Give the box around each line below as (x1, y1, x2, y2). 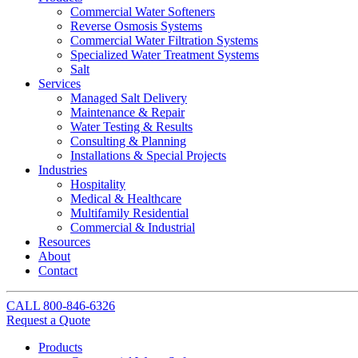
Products (38, 340, 82, 354)
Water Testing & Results (70, 120, 193, 133)
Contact (38, 264, 78, 277)
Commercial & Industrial (70, 221, 195, 234)
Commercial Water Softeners (70, 5, 215, 18)
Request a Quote (6, 313, 90, 327)
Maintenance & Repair (70, 105, 185, 119)
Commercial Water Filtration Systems (70, 34, 258, 47)
